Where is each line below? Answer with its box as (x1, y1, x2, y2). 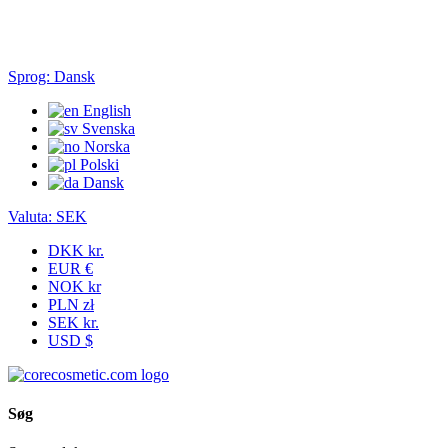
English (79, 101, 131, 119)
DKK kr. (48, 241, 104, 259)
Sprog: (8, 67, 50, 85)
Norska (80, 137, 130, 155)
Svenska (78, 119, 135, 137)
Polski (76, 155, 119, 173)
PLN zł (48, 295, 94, 313)
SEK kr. (48, 313, 99, 331)
